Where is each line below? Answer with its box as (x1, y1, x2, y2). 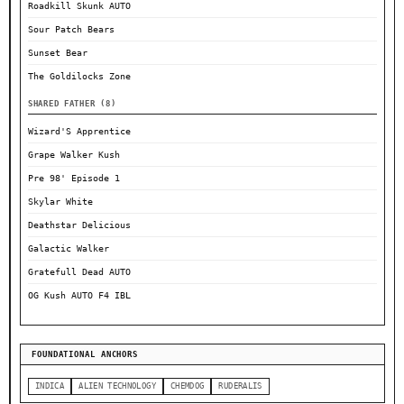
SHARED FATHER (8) (28, 99, 116, 109)
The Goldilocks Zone (28, 71, 131, 82)
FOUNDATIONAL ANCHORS (32, 350, 138, 360)
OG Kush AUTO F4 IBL (28, 290, 131, 301)
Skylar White (28, 197, 93, 207)
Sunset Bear (28, 48, 87, 59)
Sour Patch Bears (28, 24, 115, 35)
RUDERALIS (218, 381, 262, 391)
